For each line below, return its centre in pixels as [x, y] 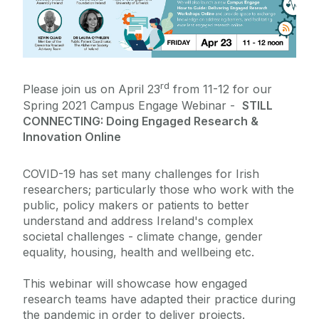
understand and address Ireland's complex [138, 220]
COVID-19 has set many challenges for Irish [141, 173]
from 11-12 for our [221, 89]
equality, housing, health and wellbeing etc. [138, 252]
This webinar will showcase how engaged [135, 283]
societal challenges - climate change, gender [143, 236]
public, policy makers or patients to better [136, 205]
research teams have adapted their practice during [159, 299]
